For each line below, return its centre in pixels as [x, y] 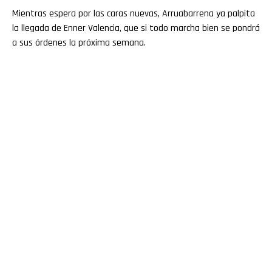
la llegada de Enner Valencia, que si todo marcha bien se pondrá [136, 28]
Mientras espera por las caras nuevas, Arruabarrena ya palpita [134, 13]
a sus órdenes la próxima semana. [79, 42]
